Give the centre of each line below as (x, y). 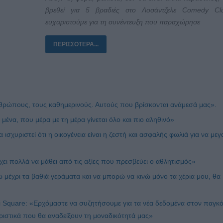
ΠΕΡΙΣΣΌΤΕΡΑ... (76, 44)
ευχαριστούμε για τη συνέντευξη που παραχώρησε (123, 22)
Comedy (195, 10)
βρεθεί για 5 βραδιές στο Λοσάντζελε (114, 10)
